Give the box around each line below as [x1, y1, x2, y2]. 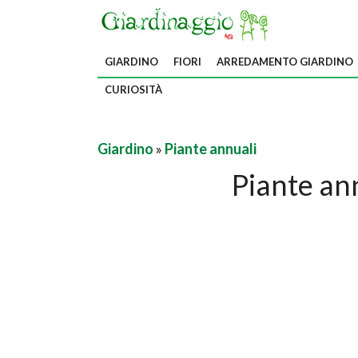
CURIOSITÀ [105, 83, 162, 96]
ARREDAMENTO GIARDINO [217, 55, 353, 68]
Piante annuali [165, 140, 257, 157]
